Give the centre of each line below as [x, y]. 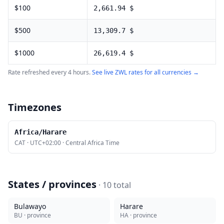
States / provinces [52, 184]
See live [103, 72]
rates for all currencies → [163, 72]
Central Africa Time [92, 143]
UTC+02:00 [45, 143]
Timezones [35, 107]
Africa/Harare [40, 132]
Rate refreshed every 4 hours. [49, 72]
